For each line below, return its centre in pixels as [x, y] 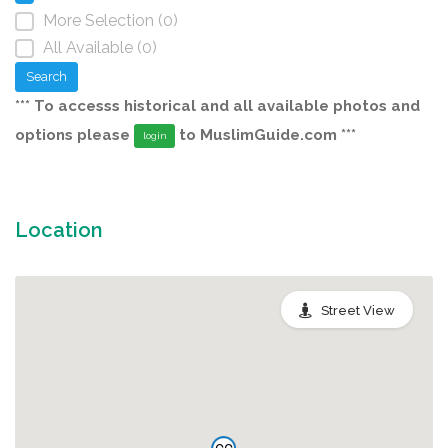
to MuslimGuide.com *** [265, 134]
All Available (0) [100, 47]
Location [59, 229]
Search [46, 76]
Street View [358, 310]
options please [74, 134]
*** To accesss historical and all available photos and [217, 105]
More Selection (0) [110, 20]
